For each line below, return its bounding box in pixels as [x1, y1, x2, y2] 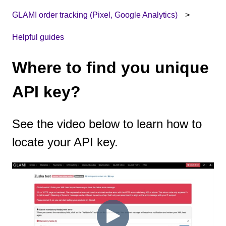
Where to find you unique [12, 58, 209, 77]
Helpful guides [12, 33, 64, 42]
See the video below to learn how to [12, 117, 202, 131]
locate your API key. [12, 135, 118, 149]
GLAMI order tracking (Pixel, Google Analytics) [12, 11, 178, 20]
